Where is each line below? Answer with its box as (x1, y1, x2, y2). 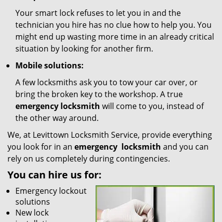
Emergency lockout (15, 185, 87, 196)
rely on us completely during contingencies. (7, 153, 170, 164)
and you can (161, 141, 209, 152)
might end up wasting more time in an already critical (15, 31, 214, 42)
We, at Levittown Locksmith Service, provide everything (7, 129, 212, 140)
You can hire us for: (7, 168, 102, 181)
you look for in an (7, 141, 74, 152)
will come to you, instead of (100, 101, 204, 111)
